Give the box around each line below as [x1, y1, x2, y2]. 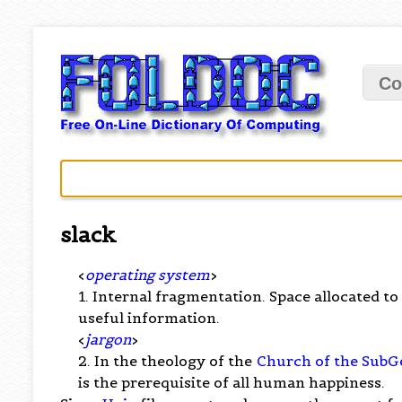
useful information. [78, 308, 221, 327]
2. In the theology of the [78, 351, 257, 370]
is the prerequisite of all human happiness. [78, 372, 386, 391]
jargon [85, 329, 132, 348]
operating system [85, 265, 211, 284]
